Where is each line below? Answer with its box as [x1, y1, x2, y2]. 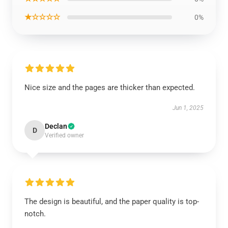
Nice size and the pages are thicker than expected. [24, 83, 195, 92]
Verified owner [45, 132, 84, 139]
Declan [45, 122, 67, 130]
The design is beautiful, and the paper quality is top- [24, 197, 199, 206]
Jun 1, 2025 [173, 104, 204, 111]
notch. [24, 209, 46, 218]
